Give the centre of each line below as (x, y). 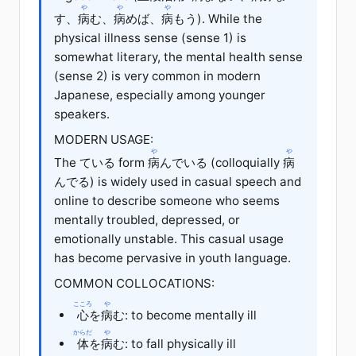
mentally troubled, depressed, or (147, 219)
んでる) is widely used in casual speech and (178, 181)
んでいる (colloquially (221, 162)
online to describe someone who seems (167, 200)
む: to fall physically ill (174, 343)
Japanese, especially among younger (160, 95)
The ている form (101, 162)
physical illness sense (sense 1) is (150, 37)
